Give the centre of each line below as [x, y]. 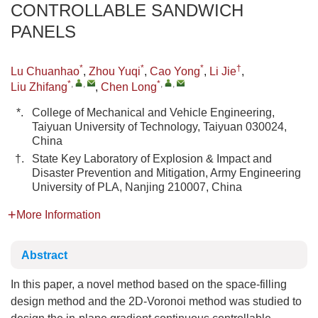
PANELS [43, 32]
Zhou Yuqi [115, 71]
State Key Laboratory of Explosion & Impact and [152, 159]
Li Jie [223, 71]
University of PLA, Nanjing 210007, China [137, 187]
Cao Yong [175, 71]
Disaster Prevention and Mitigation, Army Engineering [166, 173]
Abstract [44, 255]
